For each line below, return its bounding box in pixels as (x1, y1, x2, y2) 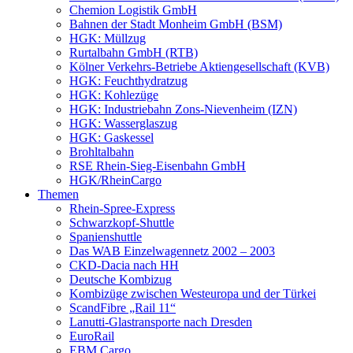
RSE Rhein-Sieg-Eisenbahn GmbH (69, 159, 246, 173)
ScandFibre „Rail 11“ (69, 301, 176, 314)
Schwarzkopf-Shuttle (69, 216, 174, 229)
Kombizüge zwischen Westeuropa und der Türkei (69, 287, 316, 300)
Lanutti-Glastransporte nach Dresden (69, 315, 252, 329)
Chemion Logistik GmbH (69, 3, 197, 17)
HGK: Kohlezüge (69, 88, 158, 102)
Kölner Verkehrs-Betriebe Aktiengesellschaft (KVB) (69, 60, 329, 73)
